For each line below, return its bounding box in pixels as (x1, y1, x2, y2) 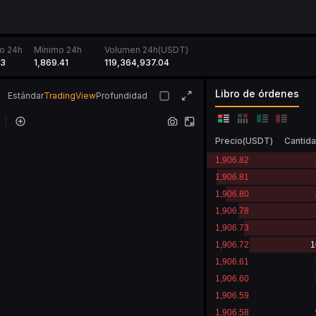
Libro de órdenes (215, 87, 299, 99)
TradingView (44, 90, 96, 101)
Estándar (8, 90, 44, 101)
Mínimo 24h (34, 44, 82, 55)
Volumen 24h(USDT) (104, 44, 188, 55)
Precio (215, 135, 243, 146)
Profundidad (96, 90, 147, 101)
